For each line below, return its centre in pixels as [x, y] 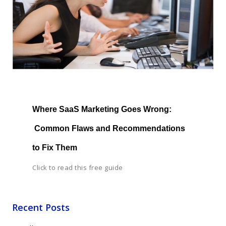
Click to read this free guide [78, 168]
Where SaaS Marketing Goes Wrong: [102, 109]
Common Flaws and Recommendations [109, 129]
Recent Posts [41, 208]
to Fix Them [55, 148]
